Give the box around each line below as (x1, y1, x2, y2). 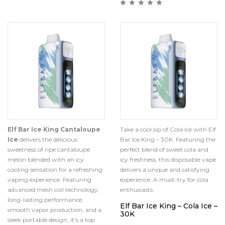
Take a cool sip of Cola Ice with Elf (120, 126, 216, 133)
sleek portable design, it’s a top (8, 216, 95, 223)
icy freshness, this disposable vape (120, 156, 216, 163)
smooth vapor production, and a (8, 206, 101, 213)
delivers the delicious (18, 136, 77, 143)
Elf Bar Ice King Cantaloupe (8, 126, 100, 133)
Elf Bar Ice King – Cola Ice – (120, 201, 217, 210)
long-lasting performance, (8, 196, 83, 203)
